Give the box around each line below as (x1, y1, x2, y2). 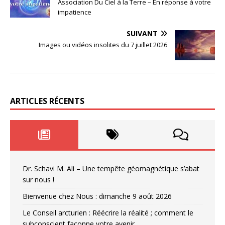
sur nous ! (23, 175, 54, 185)
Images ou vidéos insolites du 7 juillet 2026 (39, 40, 167, 50)
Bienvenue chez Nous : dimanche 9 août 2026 (23, 191, 172, 201)
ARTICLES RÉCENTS (10, 95, 84, 107)
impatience (58, 8, 91, 17)
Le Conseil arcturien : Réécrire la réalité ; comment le (23, 208, 193, 218)
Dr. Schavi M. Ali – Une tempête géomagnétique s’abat (23, 164, 199, 174)
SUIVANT (127, 29, 158, 39)
